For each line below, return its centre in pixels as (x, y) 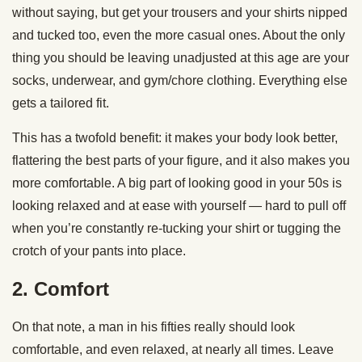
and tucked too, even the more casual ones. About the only (179, 35)
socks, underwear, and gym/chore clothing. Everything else (180, 80)
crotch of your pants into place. (99, 250)
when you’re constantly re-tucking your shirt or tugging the (177, 228)
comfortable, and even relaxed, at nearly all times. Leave (173, 349)
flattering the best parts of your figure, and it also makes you (181, 160)
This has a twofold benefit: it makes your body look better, (175, 137)
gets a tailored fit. (61, 103)
